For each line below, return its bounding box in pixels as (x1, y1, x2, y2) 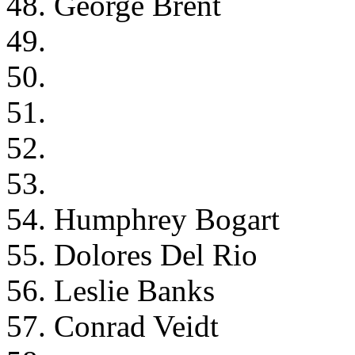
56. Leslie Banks (6, 273, 215, 307)
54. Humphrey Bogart (6, 201, 280, 236)
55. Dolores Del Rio (6, 237, 258, 272)
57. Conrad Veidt (6, 308, 219, 343)
